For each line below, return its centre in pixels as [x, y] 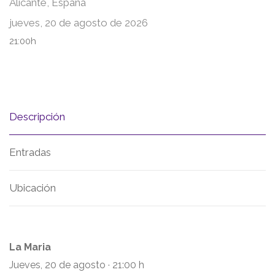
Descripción [37, 117]
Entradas [30, 152]
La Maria [30, 247]
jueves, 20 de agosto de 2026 [79, 23]
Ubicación [33, 188]
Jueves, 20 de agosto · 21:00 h [77, 265]
